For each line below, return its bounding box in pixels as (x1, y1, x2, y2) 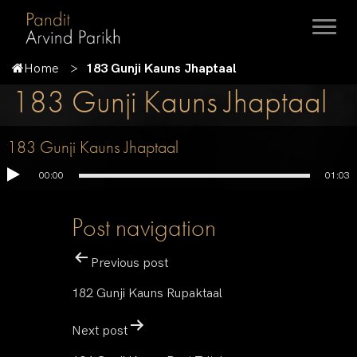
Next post (72, 324, 127, 339)
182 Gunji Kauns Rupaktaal (72, 286, 222, 301)
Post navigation (72, 211, 216, 244)
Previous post (91, 256, 168, 271)
